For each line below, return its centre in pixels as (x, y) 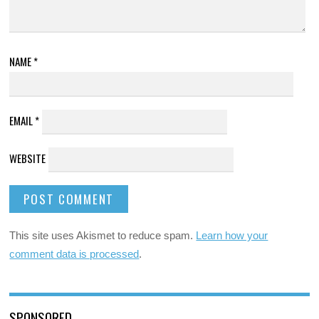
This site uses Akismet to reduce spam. (103, 235)
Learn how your (232, 235)
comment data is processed (74, 253)
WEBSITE (28, 158)
